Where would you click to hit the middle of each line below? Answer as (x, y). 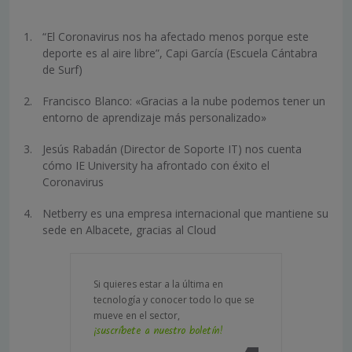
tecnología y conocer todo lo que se (174, 300)
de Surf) (62, 70)
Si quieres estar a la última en (158, 284)
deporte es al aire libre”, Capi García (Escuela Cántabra (180, 53)
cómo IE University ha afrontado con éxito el (156, 166)
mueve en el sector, (137, 316)
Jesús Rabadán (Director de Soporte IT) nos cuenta (172, 149)
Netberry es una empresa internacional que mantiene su (185, 214)
